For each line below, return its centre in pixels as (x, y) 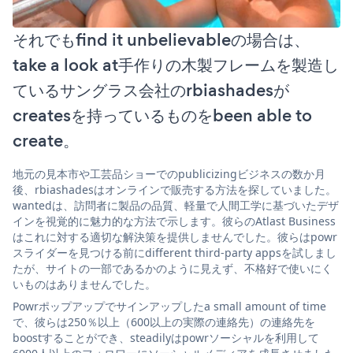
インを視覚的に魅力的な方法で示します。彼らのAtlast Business (174, 221)
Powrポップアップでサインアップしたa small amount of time (169, 307)
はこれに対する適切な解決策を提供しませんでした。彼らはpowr (175, 237)
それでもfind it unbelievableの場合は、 (161, 40)
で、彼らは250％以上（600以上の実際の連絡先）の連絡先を (164, 322)
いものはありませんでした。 (84, 284)
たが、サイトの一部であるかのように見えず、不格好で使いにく (173, 269)
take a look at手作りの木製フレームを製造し (176, 65)
